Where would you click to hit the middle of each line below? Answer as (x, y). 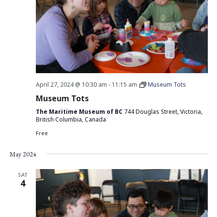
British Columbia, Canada (71, 119)
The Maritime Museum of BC (80, 111)
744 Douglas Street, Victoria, (163, 111)
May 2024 (23, 154)
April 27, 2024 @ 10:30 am (71, 84)
